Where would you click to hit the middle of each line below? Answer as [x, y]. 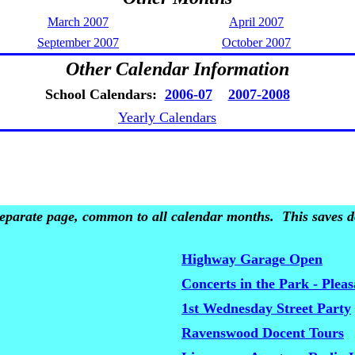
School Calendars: [105, 94]
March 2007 [78, 22]
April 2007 [256, 22]
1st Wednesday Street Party [266, 308]
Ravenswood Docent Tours [263, 333]
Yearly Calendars [167, 117]
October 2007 [256, 42]
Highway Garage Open [252, 259]
